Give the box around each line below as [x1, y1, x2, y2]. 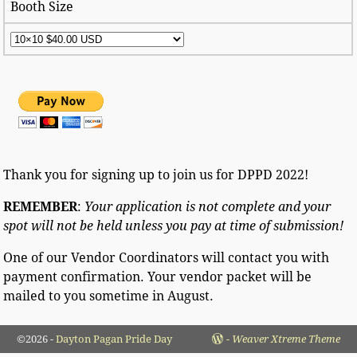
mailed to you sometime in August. [3, 288, 214, 304]
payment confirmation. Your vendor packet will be [3, 269, 312, 285]
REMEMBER [3, 199, 78, 215]
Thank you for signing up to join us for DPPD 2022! [3, 167, 309, 183]
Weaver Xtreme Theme [232, 333, 340, 346]
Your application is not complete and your [84, 199, 331, 215]
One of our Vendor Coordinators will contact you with [3, 250, 330, 266]
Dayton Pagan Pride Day [56, 333, 172, 346]
